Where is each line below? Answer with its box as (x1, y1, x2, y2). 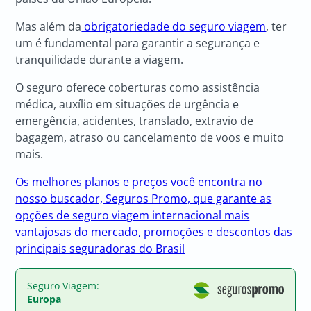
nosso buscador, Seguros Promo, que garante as (15, 190, 272, 206)
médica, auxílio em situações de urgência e (15, 96, 239, 112)
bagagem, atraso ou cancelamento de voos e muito (15, 129, 285, 145)
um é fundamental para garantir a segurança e (15, 35, 260, 51)
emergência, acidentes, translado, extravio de (15, 112, 254, 128)
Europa (27, 292, 62, 305)
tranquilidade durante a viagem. (15, 51, 184, 67)
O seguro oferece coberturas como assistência (15, 79, 260, 95)
